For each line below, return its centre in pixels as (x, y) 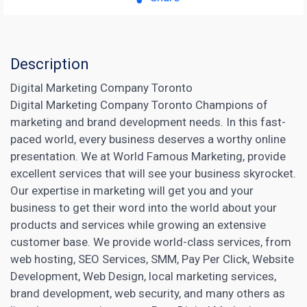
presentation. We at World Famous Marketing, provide (148, 156)
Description (50, 64)
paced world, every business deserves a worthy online (148, 139)
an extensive (233, 224)
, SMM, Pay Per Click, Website (220, 259)
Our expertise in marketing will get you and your (132, 190)
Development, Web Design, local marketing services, (143, 276)
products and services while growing (105, 224)
